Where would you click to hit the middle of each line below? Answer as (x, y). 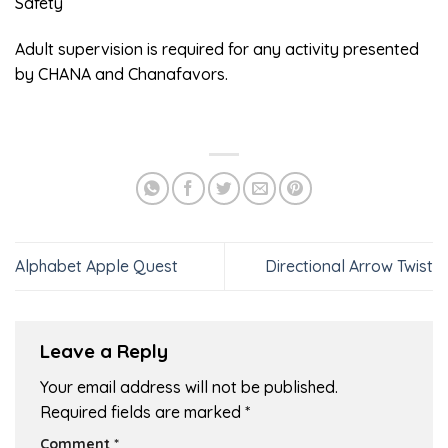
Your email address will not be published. (189, 387)
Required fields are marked (142, 412)
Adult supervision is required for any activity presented (217, 48)
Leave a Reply (106, 350)
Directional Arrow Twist (349, 265)
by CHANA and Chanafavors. (121, 73)
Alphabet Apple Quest (96, 265)
